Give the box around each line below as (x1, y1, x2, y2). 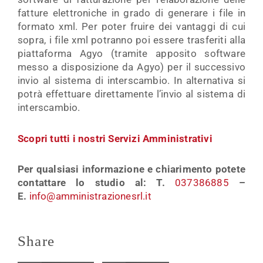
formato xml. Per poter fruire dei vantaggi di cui (18, 20, 245, 32)
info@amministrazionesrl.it (29, 190, 151, 203)
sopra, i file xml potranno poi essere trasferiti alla (18, 33, 245, 46)
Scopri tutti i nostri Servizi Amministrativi (18, 132, 213, 144)
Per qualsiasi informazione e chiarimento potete (18, 163, 245, 176)
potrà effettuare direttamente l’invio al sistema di (18, 87, 245, 100)
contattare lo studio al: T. (18, 177, 175, 189)
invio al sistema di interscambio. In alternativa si (18, 74, 245, 86)
